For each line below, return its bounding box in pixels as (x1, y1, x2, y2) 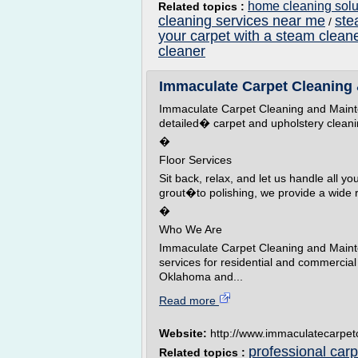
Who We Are (159, 223, 222, 236)
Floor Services (159, 153, 232, 166)
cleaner (158, 43, 205, 59)
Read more (159, 294, 219, 307)
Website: (159, 327, 210, 340)
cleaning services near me (158, 13, 325, 29)
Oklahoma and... (159, 270, 243, 283)
